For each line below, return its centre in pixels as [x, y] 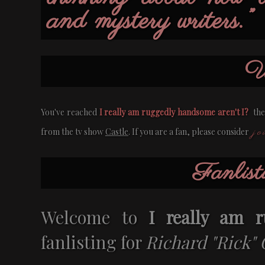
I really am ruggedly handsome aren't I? [174, 112]
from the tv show [73, 132]
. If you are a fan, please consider [190, 132]
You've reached [70, 112]
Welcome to [95, 216]
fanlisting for [93, 241]
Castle [117, 132]
